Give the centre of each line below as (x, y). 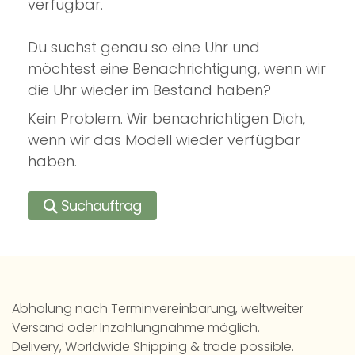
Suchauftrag (101, 206)
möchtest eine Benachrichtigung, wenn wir (177, 69)
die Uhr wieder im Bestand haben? (151, 90)
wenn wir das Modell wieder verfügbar (164, 140)
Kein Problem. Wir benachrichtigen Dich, (166, 119)
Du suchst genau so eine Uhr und (144, 48)
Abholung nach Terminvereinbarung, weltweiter (158, 309)
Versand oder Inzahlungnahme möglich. (136, 328)
